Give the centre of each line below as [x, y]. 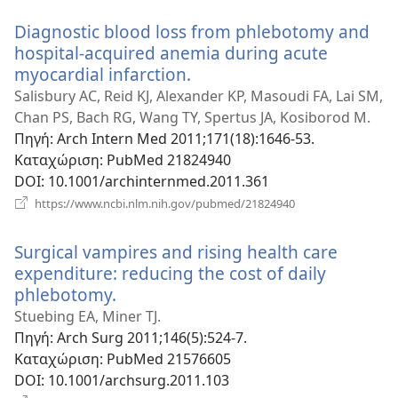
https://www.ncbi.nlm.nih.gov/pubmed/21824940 [163, 203]
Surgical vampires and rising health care [176, 251]
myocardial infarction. [103, 74]
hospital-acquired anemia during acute [171, 52]
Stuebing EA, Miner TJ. [88, 316]
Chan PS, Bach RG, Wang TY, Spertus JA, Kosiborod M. [192, 117]
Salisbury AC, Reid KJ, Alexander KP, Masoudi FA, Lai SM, [199, 96]
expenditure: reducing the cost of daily [170, 273]
